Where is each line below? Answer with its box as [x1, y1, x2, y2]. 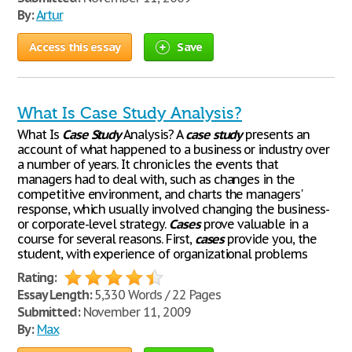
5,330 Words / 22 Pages [91, 287, 221, 302]
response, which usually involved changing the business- [17, 201, 328, 217]
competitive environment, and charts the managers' [17, 186, 302, 202]
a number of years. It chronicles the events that [17, 156, 279, 172]
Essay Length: [17, 287, 92, 302]
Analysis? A [121, 126, 185, 142]
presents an [242, 126, 310, 142]
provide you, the [224, 231, 317, 247]
